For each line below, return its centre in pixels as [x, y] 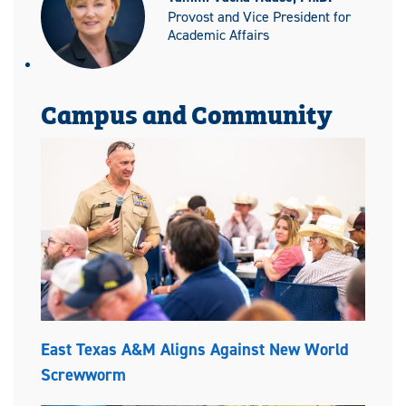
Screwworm [83, 375]
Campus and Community [187, 112]
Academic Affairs [218, 35]
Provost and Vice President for [259, 17]
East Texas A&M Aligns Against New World [195, 350]
